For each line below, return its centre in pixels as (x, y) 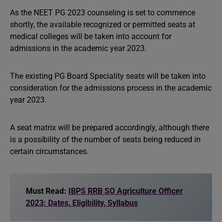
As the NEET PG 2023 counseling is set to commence (103, 13)
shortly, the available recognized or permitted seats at (103, 25)
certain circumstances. (50, 151)
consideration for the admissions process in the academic (111, 88)
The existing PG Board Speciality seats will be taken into (108, 76)
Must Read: (47, 191)
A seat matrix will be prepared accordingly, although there (110, 128)
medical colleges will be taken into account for (91, 36)
